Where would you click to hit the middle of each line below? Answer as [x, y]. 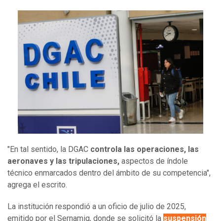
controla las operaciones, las [145, 149]
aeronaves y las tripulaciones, [63, 161]
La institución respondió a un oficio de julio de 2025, [97, 207]
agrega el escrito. [37, 185]
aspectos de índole [154, 161]
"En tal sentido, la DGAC [49, 149]
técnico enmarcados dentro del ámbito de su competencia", [109, 173]
